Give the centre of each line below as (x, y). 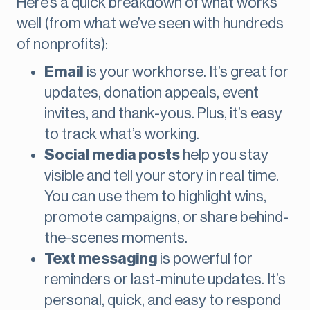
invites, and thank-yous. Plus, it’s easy (163, 114)
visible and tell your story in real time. (162, 176)
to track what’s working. (122, 135)
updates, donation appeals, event (152, 93)
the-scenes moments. (116, 238)
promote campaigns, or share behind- (166, 218)
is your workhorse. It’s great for (186, 72)
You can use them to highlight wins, (155, 197)
